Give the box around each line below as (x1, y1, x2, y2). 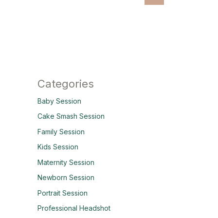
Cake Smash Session (37, 112, 105, 121)
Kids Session (37, 143, 78, 151)
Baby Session (37, 96, 81, 105)
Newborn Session (37, 173, 94, 182)
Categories (37, 77, 94, 90)
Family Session (37, 127, 85, 136)
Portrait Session (37, 188, 88, 197)
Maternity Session (37, 158, 94, 166)
